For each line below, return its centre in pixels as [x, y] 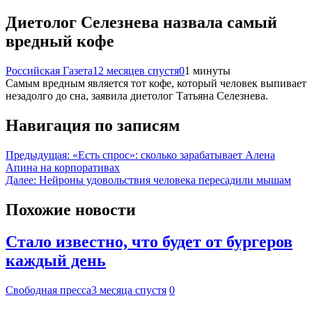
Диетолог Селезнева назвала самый [141, 22]
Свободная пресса [48, 290]
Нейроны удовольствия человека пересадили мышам [165, 180]
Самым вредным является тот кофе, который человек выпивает [156, 83]
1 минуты [208, 70]
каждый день [56, 261]
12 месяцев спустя [136, 70]
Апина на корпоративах [63, 167]
